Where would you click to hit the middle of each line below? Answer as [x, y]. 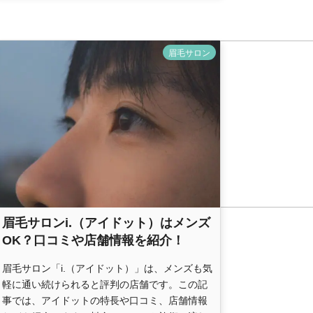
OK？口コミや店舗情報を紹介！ [93, 240]
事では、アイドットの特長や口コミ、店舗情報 [105, 300]
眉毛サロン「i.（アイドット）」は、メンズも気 [107, 268]
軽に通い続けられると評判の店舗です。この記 [105, 284]
